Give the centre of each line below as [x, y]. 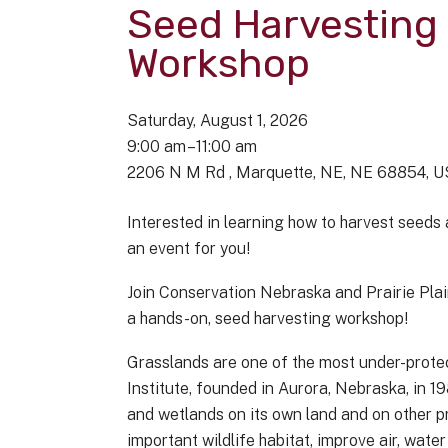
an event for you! [188, 248]
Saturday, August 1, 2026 [217, 120]
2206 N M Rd [178, 172]
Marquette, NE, [293, 172]
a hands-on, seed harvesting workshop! [267, 318]
